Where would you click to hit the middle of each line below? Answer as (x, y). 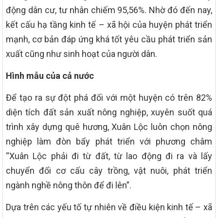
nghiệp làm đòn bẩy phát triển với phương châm (109, 141)
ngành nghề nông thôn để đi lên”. (69, 185)
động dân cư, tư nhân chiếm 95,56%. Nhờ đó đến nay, (109, 10)
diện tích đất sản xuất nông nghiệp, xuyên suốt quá (109, 112)
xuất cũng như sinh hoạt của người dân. (82, 54)
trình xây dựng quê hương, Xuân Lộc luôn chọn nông (109, 127)
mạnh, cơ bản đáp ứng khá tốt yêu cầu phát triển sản (109, 39)
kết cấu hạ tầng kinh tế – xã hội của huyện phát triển (109, 24)
